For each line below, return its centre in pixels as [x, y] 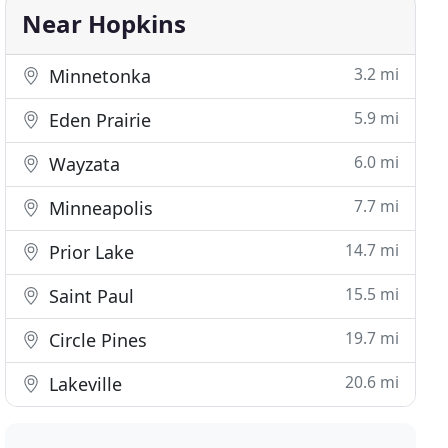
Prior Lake [89, 252]
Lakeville [83, 384]
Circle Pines [96, 340]
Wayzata [82, 164]
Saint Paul [89, 296]
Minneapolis [99, 208]
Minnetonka [98, 76]
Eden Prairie [98, 120]
